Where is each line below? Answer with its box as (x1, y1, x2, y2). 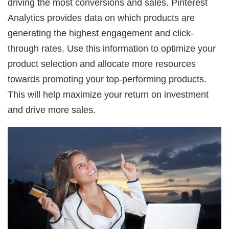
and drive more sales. (8, 104, 96, 115)
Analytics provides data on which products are (8, 12, 195, 23)
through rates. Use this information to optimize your (8, 42, 216, 54)
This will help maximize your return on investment (8, 88, 209, 100)
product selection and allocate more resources (8, 58, 196, 69)
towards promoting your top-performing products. (8, 73, 207, 84)
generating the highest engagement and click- (8, 27, 194, 38)
